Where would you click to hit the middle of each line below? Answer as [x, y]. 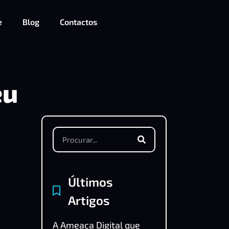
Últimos [90, 182]
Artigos [89, 200]
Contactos [78, 22]
